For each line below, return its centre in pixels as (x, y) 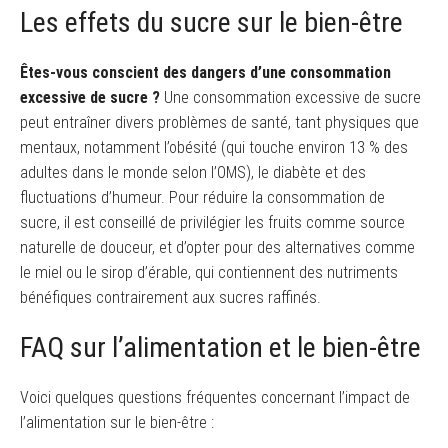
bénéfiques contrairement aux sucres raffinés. (170, 298)
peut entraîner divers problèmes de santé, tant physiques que (219, 123)
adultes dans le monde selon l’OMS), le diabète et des (193, 173)
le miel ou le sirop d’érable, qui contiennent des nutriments (209, 273)
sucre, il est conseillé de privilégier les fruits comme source (212, 223)
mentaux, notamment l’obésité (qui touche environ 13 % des (214, 148)
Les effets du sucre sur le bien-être (211, 23)
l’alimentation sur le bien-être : (117, 422)
